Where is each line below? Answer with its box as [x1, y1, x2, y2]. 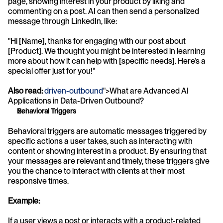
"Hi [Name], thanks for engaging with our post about [8, 36, 186, 46]
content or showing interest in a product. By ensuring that [8, 146, 207, 156]
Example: [8, 196, 40, 206]
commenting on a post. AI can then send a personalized [8, 6, 199, 16]
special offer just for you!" [8, 66, 95, 76]
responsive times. [8, 176, 69, 186]
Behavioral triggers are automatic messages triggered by [8, 126, 207, 136]
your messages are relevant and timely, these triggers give [8, 156, 210, 166]
